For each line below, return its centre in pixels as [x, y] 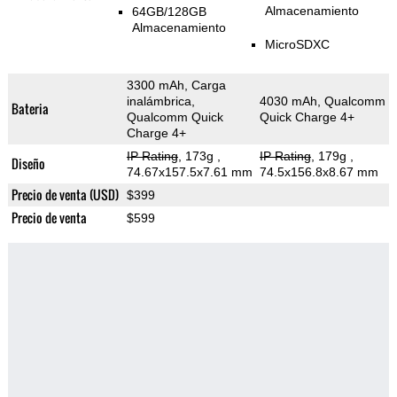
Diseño [28, 164]
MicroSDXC [297, 45]
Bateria [30, 109]
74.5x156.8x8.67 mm [319, 172]
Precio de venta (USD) [65, 195]
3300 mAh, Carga [176, 86]
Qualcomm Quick [175, 117]
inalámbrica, [160, 101]
